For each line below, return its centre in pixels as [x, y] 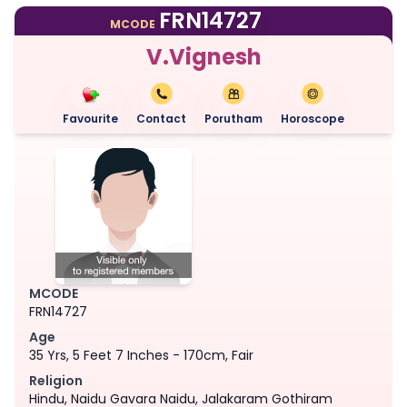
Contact [161, 118]
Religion [56, 380]
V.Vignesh [203, 56]
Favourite [90, 118]
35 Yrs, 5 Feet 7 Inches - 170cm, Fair [141, 355]
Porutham [233, 118]
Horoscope [313, 118]
